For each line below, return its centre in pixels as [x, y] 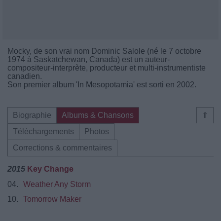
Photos [97, 131]
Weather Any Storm [57, 184]
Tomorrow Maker [52, 199]
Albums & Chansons [98, 115]
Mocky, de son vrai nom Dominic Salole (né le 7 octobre [104, 51]
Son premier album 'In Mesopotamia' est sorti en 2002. [102, 85]
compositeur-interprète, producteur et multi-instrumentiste [107, 68]
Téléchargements [43, 131]
